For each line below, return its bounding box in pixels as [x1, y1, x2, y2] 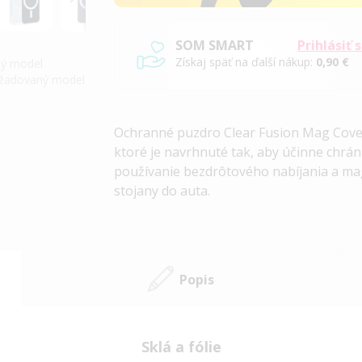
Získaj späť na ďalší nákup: [175, 54, 317, 70]
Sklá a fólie [141, 337, 221, 357]
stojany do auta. [114, 182, 211, 200]
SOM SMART [175, 36, 255, 55]
